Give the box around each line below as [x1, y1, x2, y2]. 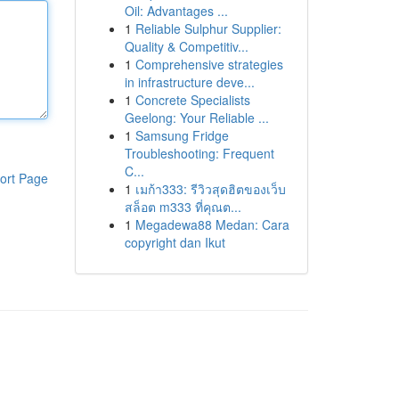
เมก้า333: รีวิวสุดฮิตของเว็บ [134, 180, 286, 198]
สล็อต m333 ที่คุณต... [124, 198, 241, 216]
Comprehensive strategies [134, 55, 283, 73]
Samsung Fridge [134, 126, 229, 144]
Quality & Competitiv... [124, 37, 248, 55]
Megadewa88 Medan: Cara [134, 216, 289, 233]
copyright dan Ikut [124, 233, 225, 251]
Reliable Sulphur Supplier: [134, 20, 281, 37]
